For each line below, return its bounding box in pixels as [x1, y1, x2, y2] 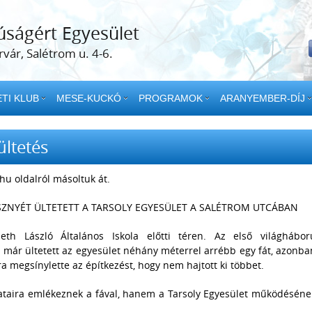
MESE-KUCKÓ [56, 93, 121, 104]
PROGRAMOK [139, 93, 203, 104]
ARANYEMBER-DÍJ [220, 93, 305, 104]
